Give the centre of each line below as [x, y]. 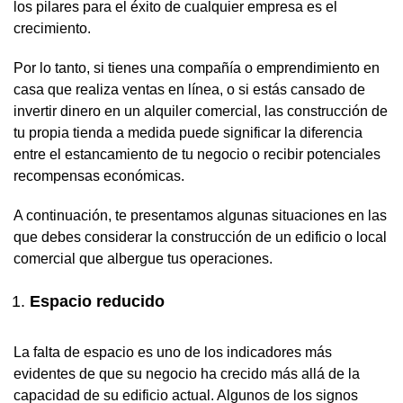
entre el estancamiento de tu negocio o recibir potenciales [197, 154]
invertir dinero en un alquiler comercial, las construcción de [201, 111]
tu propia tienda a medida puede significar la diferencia [188, 132]
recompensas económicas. [99, 175]
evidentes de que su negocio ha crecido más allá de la [187, 373]
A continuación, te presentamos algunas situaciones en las [200, 215]
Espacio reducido [97, 301]
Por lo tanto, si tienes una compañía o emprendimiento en [197, 67]
